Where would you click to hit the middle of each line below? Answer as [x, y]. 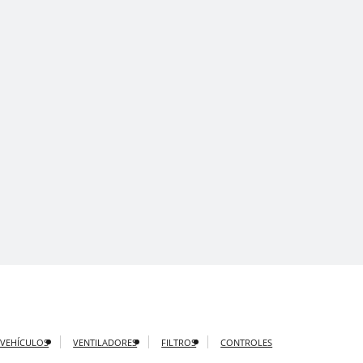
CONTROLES [247, 343]
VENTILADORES [105, 343]
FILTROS [179, 343]
